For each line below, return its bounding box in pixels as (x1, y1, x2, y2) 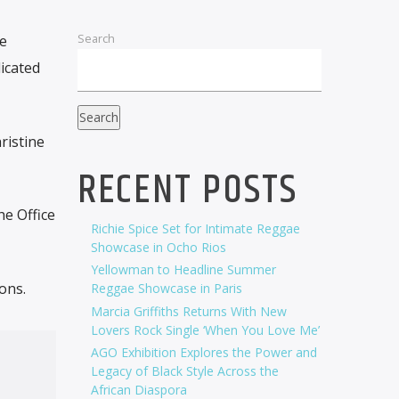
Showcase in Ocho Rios (90, 239, 226, 256)
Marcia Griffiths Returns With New (90, 302, 287, 320)
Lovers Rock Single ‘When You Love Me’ (90, 321, 320, 338)
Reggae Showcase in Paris (90, 280, 242, 297)
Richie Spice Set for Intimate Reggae (90, 220, 300, 238)
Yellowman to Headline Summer (90, 261, 276, 279)
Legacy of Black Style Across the (90, 362, 279, 379)
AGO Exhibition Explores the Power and (90, 343, 317, 361)
